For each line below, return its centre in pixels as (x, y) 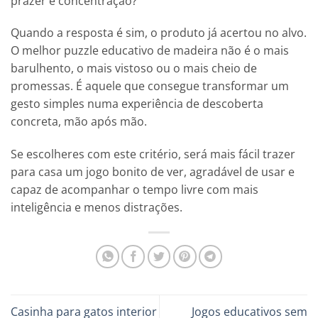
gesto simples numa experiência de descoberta (137, 104)
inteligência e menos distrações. (97, 208)
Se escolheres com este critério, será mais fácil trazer (153, 154)
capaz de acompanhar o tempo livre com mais (135, 190)
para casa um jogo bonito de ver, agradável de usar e (153, 172)
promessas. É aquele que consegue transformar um (150, 86)
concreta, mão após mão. (79, 122)
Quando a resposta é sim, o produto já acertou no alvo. (159, 33)
